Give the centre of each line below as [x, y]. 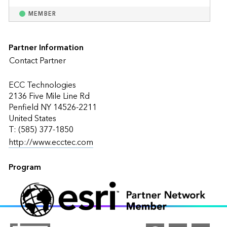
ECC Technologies [42, 85]
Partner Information [46, 47]
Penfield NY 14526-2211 [52, 107]
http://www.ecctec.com [51, 142]
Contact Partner [37, 61]
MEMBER [42, 14]
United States [32, 118]
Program [25, 167]
